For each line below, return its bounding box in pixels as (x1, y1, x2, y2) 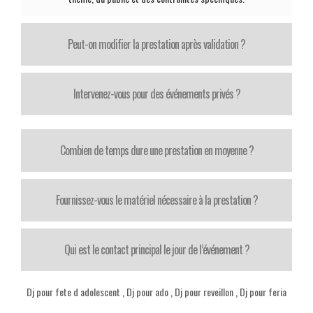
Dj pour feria (240, 284, 286, 299)
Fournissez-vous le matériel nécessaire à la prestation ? (55, 191, 258, 208)
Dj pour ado (126, 284, 168, 299)
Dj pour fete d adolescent (27, 284, 122, 299)
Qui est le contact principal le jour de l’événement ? (64, 241, 249, 258)
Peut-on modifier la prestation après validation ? (68, 36, 245, 52)
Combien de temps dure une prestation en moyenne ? (59, 142, 254, 159)
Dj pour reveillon (175, 284, 233, 299)
